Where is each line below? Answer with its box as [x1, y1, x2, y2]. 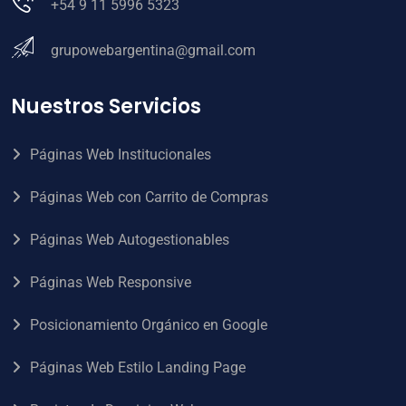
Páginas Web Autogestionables [30, 231, 229, 249]
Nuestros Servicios [11, 92, 201, 121]
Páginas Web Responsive [30, 274, 191, 292]
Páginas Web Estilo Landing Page [30, 359, 246, 377]
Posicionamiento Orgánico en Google [30, 316, 267, 334]
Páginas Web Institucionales [30, 146, 211, 164]
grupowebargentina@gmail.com [51, 42, 256, 60]
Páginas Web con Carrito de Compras [30, 188, 268, 207]
